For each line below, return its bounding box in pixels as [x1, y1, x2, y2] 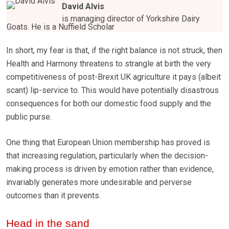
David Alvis [62, 2, 104, 12]
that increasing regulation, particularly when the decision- [6, 151, 208, 161]
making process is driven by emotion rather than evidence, [6, 164, 214, 174]
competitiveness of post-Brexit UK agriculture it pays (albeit [6, 72, 221, 82]
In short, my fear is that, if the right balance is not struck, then [6, 45, 222, 56]
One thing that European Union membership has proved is [6, 138, 210, 148]
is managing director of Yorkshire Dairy [62, 14, 200, 24]
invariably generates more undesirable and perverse [6, 177, 192, 188]
